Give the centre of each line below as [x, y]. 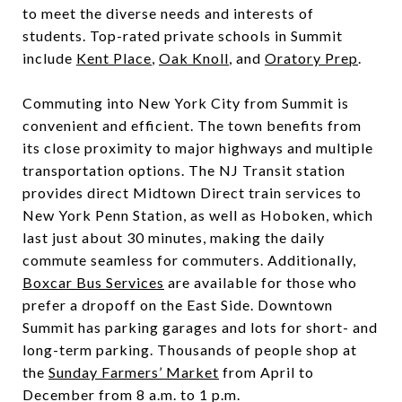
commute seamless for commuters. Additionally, [189, 259]
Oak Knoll [194, 57]
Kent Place [114, 57]
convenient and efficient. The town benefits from [192, 125]
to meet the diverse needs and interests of [168, 13]
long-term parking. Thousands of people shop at [190, 349]
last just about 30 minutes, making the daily [174, 237]
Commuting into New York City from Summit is [186, 102]
